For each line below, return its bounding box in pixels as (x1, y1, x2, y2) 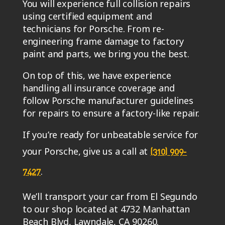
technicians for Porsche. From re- (22, 22, 164, 35)
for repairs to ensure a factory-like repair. (22, 106, 199, 119)
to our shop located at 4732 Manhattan (22, 202, 190, 215)
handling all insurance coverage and (22, 81, 175, 94)
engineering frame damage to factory (22, 35, 184, 47)
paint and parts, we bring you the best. (22, 47, 189, 60)
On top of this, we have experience (22, 69, 171, 81)
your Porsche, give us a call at (22, 145, 151, 157)
